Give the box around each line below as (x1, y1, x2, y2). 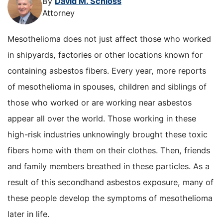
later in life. (7, 209, 49, 220)
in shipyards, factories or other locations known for (7, 50, 203, 60)
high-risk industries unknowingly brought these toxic (7, 129, 208, 140)
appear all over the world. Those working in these (7, 113, 196, 124)
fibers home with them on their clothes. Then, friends (7, 145, 210, 156)
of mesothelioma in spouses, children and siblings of (7, 82, 207, 92)
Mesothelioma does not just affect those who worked (7, 34, 211, 44)
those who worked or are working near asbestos (7, 98, 192, 108)
